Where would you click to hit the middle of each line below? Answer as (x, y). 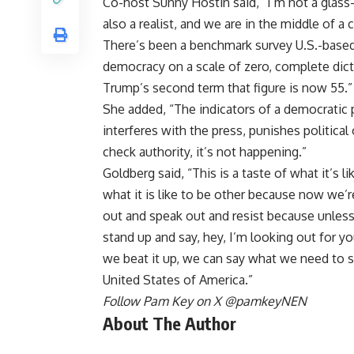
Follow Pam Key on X (164, 301)
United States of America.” (178, 280)
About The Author (169, 324)
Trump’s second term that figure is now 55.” (228, 88)
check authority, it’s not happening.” (205, 152)
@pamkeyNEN (265, 301)
